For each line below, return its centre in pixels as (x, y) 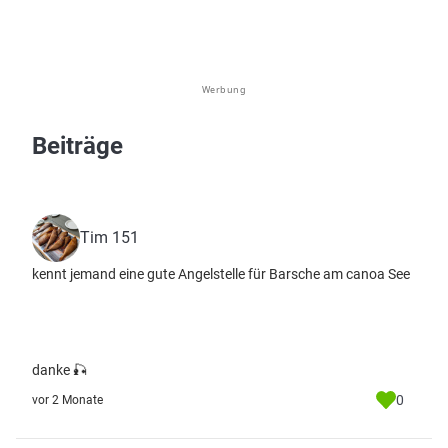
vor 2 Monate (67, 400)
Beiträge (77, 146)
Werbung (224, 89)
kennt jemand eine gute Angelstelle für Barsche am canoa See (221, 274)
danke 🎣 (59, 370)
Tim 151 (109, 237)
